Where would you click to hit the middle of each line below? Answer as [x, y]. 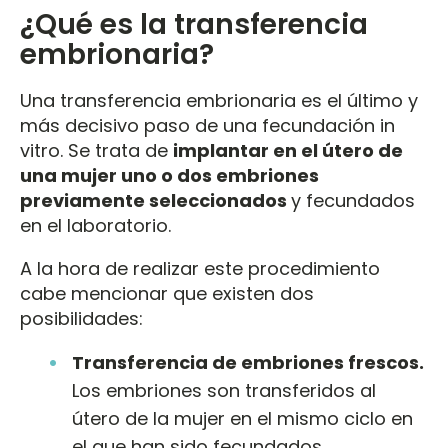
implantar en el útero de [288, 150]
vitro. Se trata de [96, 150]
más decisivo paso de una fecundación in [207, 125]
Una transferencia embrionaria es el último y [219, 100]
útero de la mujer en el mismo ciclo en [242, 418]
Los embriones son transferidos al [224, 390]
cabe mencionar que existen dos [167, 293]
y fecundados [353, 200]
